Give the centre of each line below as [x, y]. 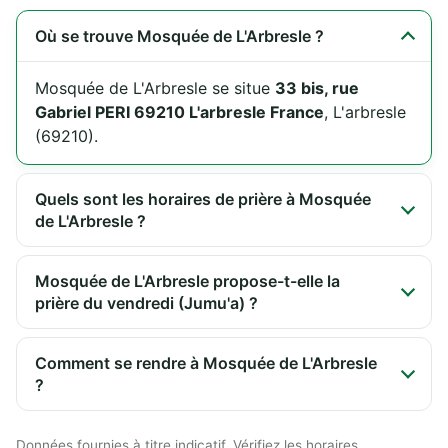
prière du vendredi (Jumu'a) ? [146, 302]
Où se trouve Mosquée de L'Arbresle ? [179, 35]
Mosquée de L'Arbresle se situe [155, 87]
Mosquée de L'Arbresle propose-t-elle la [187, 280]
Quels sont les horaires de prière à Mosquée [203, 198]
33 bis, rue [317, 87]
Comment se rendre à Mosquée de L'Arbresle [206, 362]
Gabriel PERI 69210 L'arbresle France [179, 111]
